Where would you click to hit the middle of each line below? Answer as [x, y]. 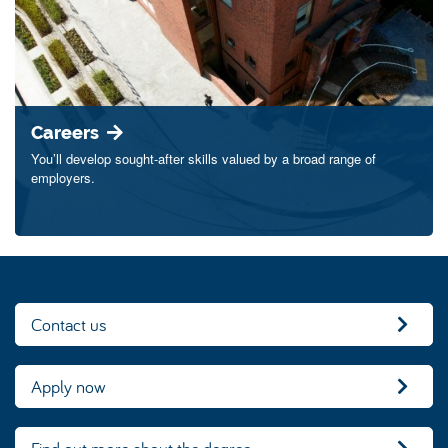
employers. [63, 177]
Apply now [68, 387]
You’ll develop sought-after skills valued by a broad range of [203, 158]
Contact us [69, 325]
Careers [65, 132]
